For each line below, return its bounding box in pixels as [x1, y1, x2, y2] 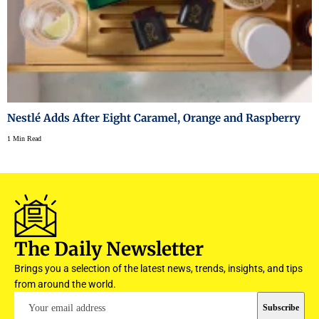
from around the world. [14, 278, 116, 290]
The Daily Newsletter [14, 236, 204, 261]
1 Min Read [7, 134, 41, 142]
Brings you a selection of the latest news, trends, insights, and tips [14, 262, 303, 274]
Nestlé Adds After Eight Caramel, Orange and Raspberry [7, 110, 300, 125]
